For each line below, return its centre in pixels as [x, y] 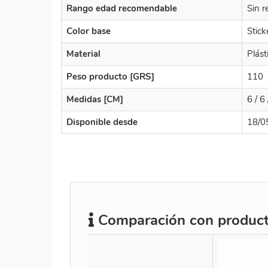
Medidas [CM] [95, 99]
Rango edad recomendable [122, 8]
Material [83, 54]
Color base [89, 31]
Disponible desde [102, 122]
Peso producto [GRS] [110, 76]
